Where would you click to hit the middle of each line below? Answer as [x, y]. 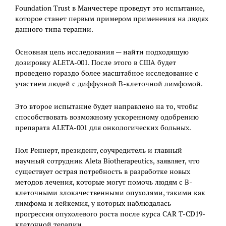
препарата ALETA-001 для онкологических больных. [103, 127]
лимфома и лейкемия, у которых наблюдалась [93, 203]
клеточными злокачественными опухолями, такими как [110, 192]
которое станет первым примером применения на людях [112, 18]
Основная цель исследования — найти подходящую [102, 52]
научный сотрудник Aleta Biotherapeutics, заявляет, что [107, 161]
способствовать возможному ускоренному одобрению [107, 117]
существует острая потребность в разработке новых [103, 171]
